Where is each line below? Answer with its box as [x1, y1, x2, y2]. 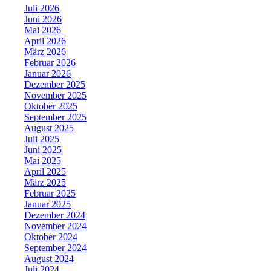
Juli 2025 [24, 133, 59, 144]
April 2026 [24, 35, 66, 46]
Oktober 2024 [24, 231, 77, 242]
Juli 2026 [24, 2, 59, 13]
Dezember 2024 [24, 209, 85, 220]
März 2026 [24, 46, 66, 57]
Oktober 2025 [24, 100, 77, 111]
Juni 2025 [24, 144, 62, 155]
